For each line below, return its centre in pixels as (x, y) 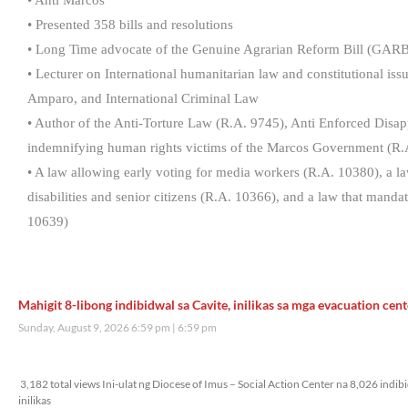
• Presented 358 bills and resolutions (130, 25)
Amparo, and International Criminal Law (143, 99)
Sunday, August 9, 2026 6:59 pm (95, 328)
